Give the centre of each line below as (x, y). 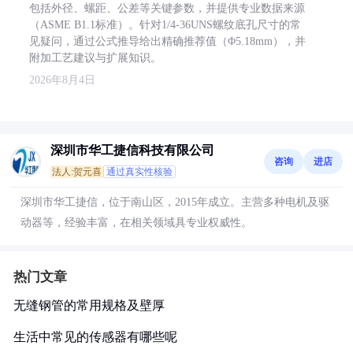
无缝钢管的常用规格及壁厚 (89, 305)
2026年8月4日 (62, 80)
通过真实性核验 (139, 172)
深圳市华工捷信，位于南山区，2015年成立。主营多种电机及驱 (175, 202)
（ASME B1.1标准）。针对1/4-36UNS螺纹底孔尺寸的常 (165, 25)
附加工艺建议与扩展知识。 (95, 58)
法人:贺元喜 (77, 172)
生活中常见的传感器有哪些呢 (95, 337)
